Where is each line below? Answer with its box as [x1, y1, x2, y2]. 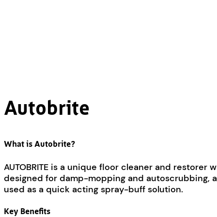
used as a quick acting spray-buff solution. [4, 183, 183, 195]
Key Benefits [4, 207, 50, 216]
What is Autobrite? [4, 140, 75, 149]
